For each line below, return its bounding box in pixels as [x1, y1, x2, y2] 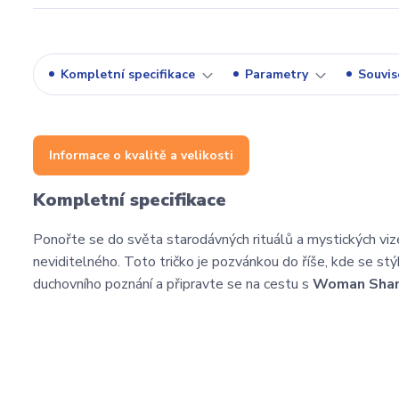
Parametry [245, 65, 308, 83]
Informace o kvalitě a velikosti [49, 146, 233, 164]
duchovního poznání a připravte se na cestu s [33, 273, 313, 294]
